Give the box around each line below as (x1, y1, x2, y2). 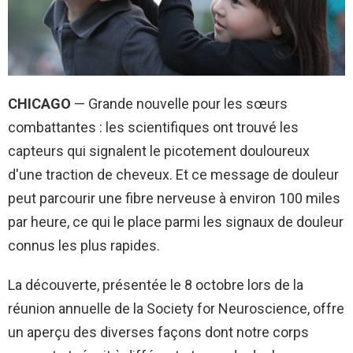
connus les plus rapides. (8, 236, 160, 254)
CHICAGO (8, 95, 71, 112)
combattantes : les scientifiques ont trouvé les (8, 118, 299, 136)
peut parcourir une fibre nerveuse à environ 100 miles (8, 189, 340, 206)
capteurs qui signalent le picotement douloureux (8, 142, 310, 159)
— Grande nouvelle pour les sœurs (71, 95, 288, 112)
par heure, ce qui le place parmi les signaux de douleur (8, 213, 344, 230)
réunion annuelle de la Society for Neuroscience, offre (8, 299, 344, 317)
